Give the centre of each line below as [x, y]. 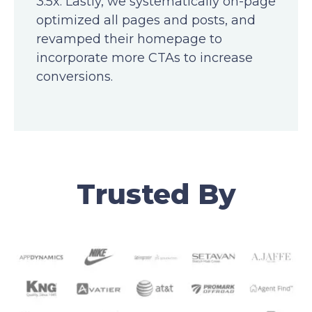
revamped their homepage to [129, 39]
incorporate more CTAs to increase [145, 57]
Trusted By [156, 194]
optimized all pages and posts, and [146, 20]
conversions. [75, 76]
